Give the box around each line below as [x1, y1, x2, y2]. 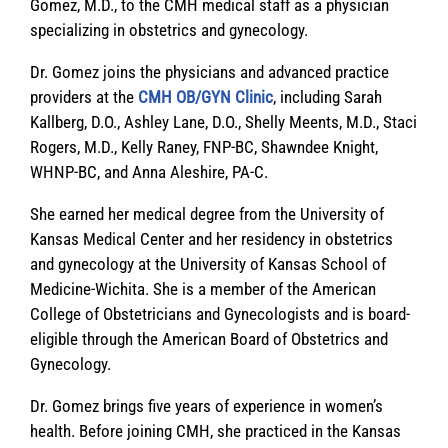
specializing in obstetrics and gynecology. [30, 19, 308, 40]
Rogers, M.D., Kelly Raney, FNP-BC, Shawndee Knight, [30, 136, 378, 157]
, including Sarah [273, 86, 382, 107]
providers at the [30, 86, 138, 107]
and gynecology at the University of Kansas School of [30, 253, 386, 274]
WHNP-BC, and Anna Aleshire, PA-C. [30, 161, 268, 182]
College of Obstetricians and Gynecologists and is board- [30, 303, 410, 324]
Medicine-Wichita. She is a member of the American [30, 278, 376, 299]
